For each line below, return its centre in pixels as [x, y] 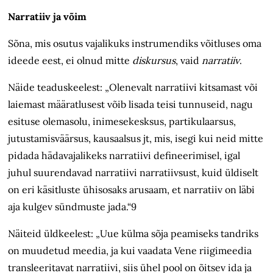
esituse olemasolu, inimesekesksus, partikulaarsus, [122, 122]
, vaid [189, 61]
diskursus [154, 61]
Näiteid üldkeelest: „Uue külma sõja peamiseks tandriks [133, 234]
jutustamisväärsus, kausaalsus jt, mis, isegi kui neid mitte [136, 139]
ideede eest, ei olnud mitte [70, 61]
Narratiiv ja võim [48, 17]
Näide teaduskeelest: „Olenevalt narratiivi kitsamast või [133, 87]
